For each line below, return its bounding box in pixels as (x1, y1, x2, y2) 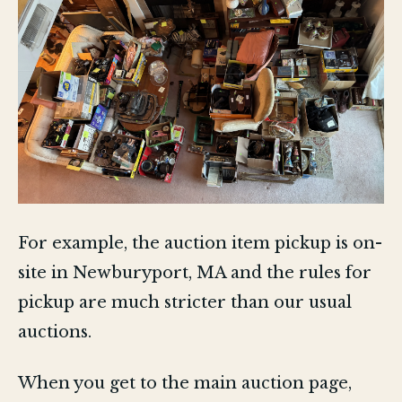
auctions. (18, 321, 92, 342)
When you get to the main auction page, (18, 372, 353, 393)
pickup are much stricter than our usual (18, 292, 353, 312)
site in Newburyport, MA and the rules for (18, 262, 372, 283)
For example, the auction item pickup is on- (18, 232, 383, 253)
